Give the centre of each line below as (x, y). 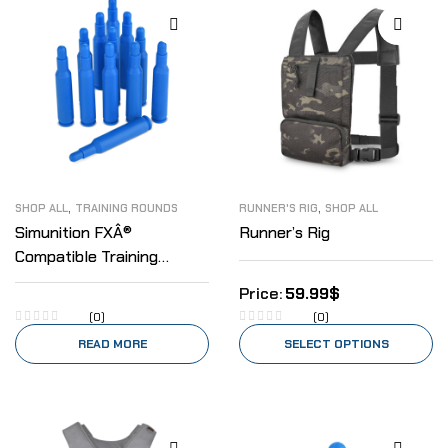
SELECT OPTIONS (336, 344)
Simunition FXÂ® (73, 232)
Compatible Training (86, 256)
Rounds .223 (59, 280)
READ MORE (112, 344)
